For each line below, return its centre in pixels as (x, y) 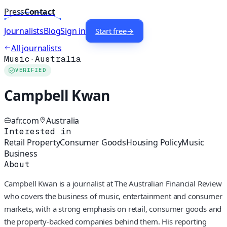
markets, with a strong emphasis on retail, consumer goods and (113, 209)
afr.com (25, 120)
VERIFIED (31, 70)
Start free (111, 31)
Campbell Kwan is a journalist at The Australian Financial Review (113, 183)
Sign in (73, 31)
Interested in (38, 131)
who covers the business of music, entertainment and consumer (113, 196)
